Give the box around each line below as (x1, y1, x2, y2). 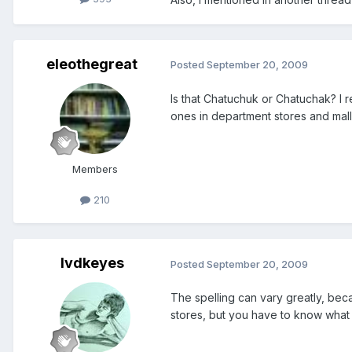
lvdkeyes (60, 255, 124, 272)
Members (72, 162, 118, 175)
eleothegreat (46, 55, 137, 72)
